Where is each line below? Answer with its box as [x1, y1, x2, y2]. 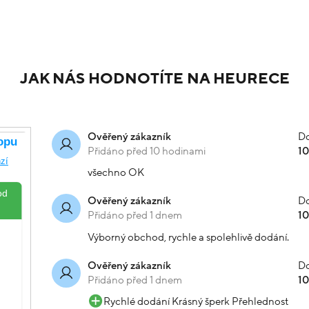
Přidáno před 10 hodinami [88, 146, 206, 157]
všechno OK [88, 167, 144, 179]
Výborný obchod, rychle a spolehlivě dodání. [88, 231, 289, 243]
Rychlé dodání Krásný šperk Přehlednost [103, 295, 288, 307]
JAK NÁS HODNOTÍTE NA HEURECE [19, 70, 290, 87]
